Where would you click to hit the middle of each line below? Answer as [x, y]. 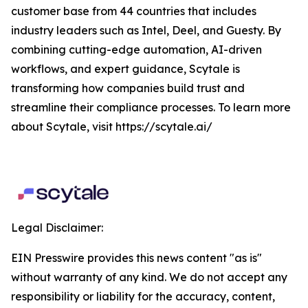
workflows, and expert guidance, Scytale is [125, 69]
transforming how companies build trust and [128, 88]
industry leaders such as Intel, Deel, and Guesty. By [146, 31]
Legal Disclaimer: [57, 228]
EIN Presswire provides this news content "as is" [136, 258]
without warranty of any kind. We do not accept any [149, 277]
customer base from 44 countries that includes [134, 11]
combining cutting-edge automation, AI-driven [136, 50]
